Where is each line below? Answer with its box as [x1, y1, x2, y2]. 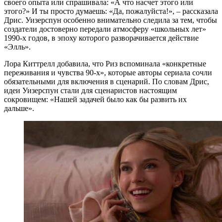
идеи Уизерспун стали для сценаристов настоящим [4, 86, 177, 95]
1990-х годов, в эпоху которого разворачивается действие [4, 34, 199, 43]
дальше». [4, 104, 34, 113]
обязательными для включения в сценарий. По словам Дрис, [4, 77, 209, 86]
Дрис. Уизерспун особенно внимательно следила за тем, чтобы [4, 16, 217, 25]
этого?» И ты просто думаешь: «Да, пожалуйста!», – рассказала [4, 7, 218, 16]
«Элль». [4, 43, 31, 52]
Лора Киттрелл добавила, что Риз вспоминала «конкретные [4, 59, 206, 68]
